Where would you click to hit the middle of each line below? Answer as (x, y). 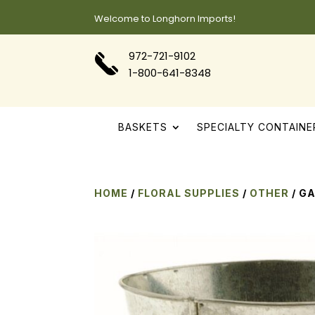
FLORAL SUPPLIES (189, 193)
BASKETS (142, 127)
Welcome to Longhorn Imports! (165, 19)
